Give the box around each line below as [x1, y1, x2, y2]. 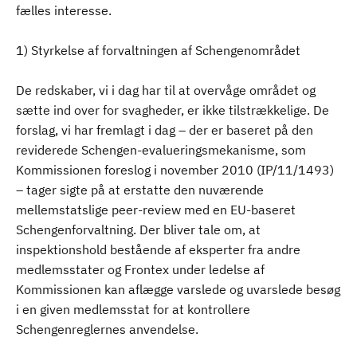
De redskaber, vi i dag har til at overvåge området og [16, 82, 316, 98]
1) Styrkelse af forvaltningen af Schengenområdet [16, 42, 300, 58]
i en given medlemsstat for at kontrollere [16, 301, 250, 317]
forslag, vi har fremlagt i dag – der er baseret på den [16, 122, 313, 138]
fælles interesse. [16, 2, 112, 18]
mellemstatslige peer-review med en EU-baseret [16, 202, 296, 218]
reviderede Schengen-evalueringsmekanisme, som [16, 142, 306, 158]
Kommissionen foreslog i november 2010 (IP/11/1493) [16, 162, 334, 178]
